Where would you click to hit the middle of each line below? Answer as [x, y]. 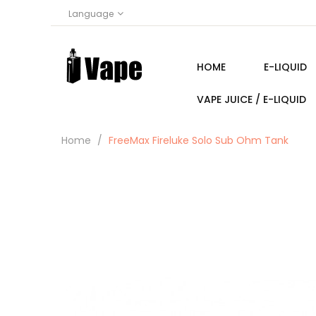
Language [91, 13]
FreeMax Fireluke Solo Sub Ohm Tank [199, 140]
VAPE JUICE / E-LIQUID [251, 99]
